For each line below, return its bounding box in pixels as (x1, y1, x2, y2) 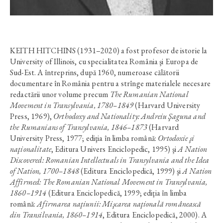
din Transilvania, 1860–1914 (10, 210, 103, 220)
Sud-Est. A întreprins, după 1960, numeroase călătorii (10, 67, 179, 78)
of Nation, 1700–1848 (10, 166, 80, 176)
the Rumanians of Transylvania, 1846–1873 (10, 122, 147, 132)
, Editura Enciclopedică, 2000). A (103, 210, 207, 220)
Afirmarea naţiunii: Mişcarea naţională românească (37, 199, 202, 209)
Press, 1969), (10, 111, 54, 121)
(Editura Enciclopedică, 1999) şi (79, 166, 183, 176)
